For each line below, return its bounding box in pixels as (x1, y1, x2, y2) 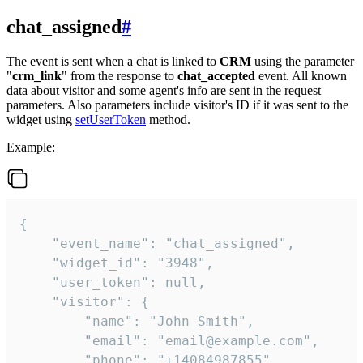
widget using (6, 113, 75, 127)
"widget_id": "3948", (19, 255, 214, 271)
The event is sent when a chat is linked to (6, 54, 220, 69)
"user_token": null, (19, 275, 206, 291)
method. (146, 113, 190, 127)
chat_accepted (177, 69, 255, 83)
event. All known (255, 69, 347, 83)
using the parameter (251, 54, 354, 69)
